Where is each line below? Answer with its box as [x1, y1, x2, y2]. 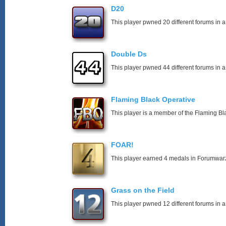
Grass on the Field [111, 186, 175, 194]
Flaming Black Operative [111, 95, 195, 103]
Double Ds [111, 50, 147, 58]
